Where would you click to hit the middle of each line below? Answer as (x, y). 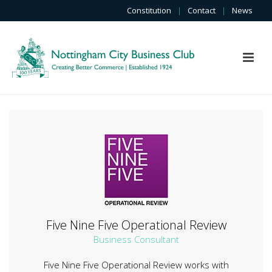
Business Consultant (136, 239)
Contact (202, 10)
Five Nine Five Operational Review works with (136, 265)
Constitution (149, 10)
